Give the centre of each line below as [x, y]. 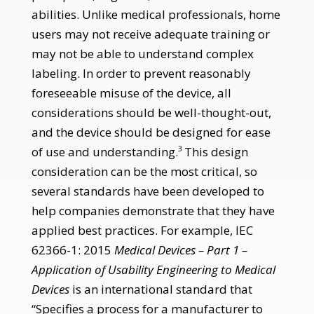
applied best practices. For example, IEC [142, 230]
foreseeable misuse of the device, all [131, 93]
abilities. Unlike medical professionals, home [156, 14]
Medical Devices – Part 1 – [180, 250]
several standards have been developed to [148, 191]
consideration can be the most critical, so [144, 171]
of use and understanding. [104, 151]
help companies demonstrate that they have [153, 210]
